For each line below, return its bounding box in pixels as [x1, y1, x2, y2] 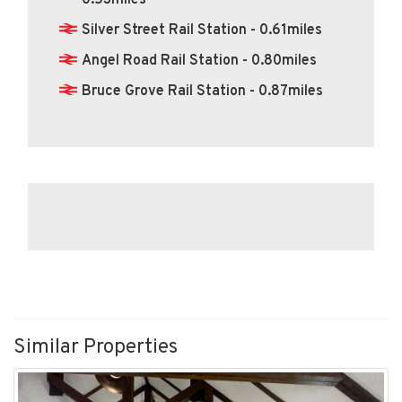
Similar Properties [13, 335, 178, 361]
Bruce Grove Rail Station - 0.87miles [82, 83, 323, 100]
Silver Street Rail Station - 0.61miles [82, 22, 322, 39]
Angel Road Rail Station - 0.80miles [82, 52, 317, 70]
